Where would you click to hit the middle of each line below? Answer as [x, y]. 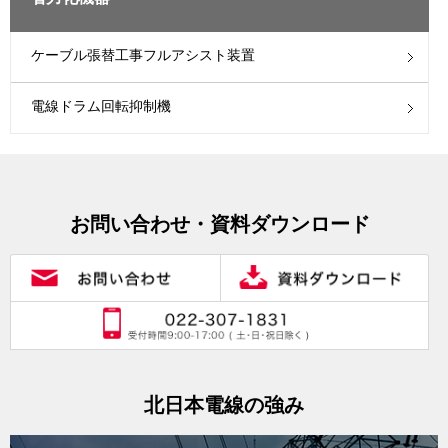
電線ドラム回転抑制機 [101, 106]
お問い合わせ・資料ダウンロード [219, 223]
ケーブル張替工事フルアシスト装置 [143, 55]
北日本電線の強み [224, 404]
